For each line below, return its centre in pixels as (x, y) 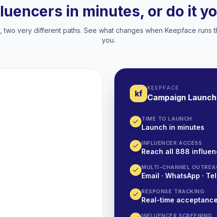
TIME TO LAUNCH (167, 119)
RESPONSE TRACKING (173, 191)
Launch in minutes (173, 127)
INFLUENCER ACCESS (172, 143)
